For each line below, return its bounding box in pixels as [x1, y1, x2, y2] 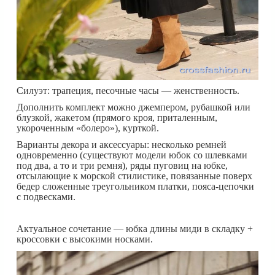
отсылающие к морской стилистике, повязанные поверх [17, 171, 252, 182]
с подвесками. [17, 192, 76, 203]
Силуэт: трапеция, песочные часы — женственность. [17, 85, 239, 96]
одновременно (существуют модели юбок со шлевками [17, 150, 247, 161]
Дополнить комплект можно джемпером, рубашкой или [17, 102, 250, 113]
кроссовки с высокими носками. [17, 234, 153, 245]
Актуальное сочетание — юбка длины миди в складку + [17, 223, 253, 234]
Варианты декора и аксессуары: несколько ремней [17, 139, 227, 150]
